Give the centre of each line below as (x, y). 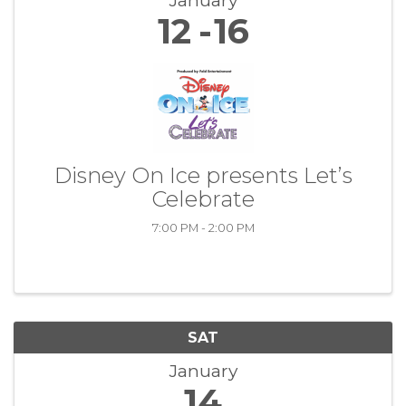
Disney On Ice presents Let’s (203, 176)
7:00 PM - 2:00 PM (203, 228)
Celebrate (203, 199)
